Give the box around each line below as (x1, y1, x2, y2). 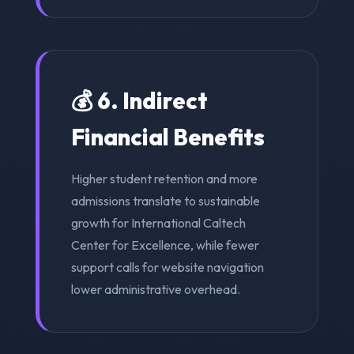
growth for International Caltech (70, 214, 246, 231)
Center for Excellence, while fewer (70, 236, 259, 253)
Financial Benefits (70, 122, 265, 151)
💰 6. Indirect (70, 85, 208, 115)
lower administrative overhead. (70, 281, 240, 297)
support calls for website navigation (70, 258, 264, 275)
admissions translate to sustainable (70, 192, 260, 209)
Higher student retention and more (70, 170, 258, 186)
